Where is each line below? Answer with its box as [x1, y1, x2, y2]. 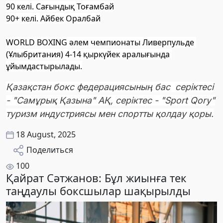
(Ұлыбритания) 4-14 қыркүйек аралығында [6, 48, 170, 60]
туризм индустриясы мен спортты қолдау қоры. [6, 108, 214, 119]
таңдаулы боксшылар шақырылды [6, 184, 191, 199]
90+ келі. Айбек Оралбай [6, 12, 101, 24]
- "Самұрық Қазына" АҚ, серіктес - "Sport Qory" [6, 95, 215, 106]
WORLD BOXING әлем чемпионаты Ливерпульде [6, 36, 194, 48]
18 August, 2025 [16, 128, 76, 140]
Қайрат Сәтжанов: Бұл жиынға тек [6, 171, 187, 186]
